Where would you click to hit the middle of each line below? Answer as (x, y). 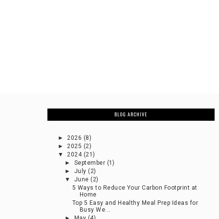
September (90, 163)
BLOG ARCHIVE (131, 114)
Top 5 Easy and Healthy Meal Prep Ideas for (135, 203)
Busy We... (95, 210)
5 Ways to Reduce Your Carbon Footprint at (135, 188)
